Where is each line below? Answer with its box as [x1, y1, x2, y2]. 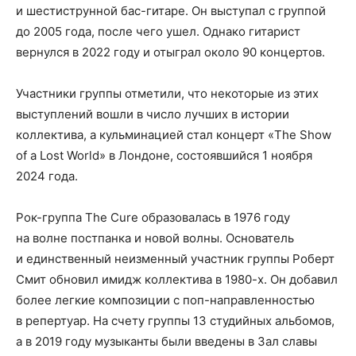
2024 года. [16, 168, 78, 184]
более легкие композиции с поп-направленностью [16, 292, 315, 308]
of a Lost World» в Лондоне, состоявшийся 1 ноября [16, 148, 312, 163]
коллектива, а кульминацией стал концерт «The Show [16, 127, 331, 142]
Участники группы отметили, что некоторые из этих [16, 86, 319, 101]
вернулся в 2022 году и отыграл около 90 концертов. [16, 44, 325, 60]
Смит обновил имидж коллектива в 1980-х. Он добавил [16, 272, 338, 287]
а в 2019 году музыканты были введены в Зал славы [16, 334, 317, 349]
